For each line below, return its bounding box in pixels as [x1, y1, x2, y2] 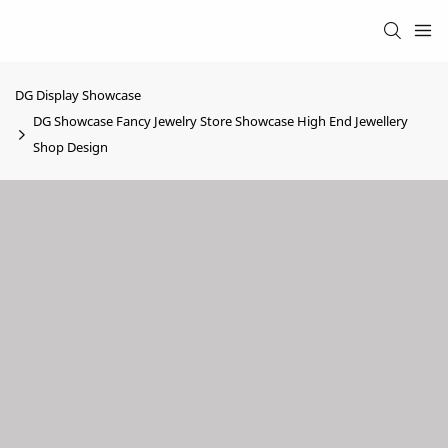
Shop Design [33, 138, 108, 156]
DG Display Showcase [15, 86, 141, 104]
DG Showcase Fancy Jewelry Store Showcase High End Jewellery [33, 112, 408, 130]
